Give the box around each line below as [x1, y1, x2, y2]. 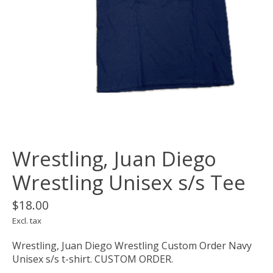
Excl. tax [12, 215, 41, 227]
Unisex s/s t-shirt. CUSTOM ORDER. [12, 252, 173, 266]
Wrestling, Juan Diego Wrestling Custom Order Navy [12, 239, 252, 253]
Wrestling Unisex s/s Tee [12, 169, 246, 197]
